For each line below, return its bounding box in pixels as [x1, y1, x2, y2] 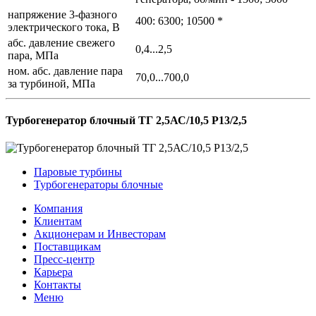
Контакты [34, 279, 81, 291]
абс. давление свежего [8, 36, 115, 49]
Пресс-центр [34, 253, 95, 266]
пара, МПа [8, 49, 59, 61]
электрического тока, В [8, 20, 120, 33]
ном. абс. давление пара [8, 64, 123, 77]
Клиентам [34, 215, 82, 228]
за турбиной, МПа [8, 77, 95, 90]
